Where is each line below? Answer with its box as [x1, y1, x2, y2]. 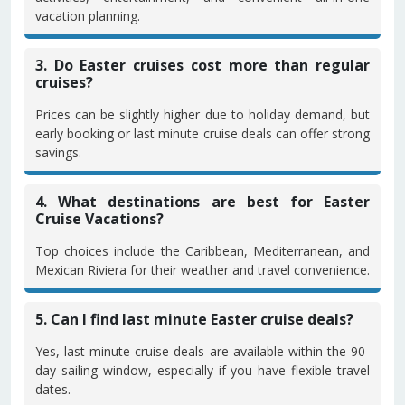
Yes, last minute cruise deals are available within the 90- [35, 343, 370, 360]
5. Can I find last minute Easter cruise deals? [35, 309, 353, 329]
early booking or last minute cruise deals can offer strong [35, 125, 370, 142]
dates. [35, 381, 71, 398]
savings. [35, 144, 81, 161]
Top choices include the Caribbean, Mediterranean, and [35, 242, 370, 259]
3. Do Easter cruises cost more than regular [35, 55, 370, 75]
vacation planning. [35, 7, 140, 24]
